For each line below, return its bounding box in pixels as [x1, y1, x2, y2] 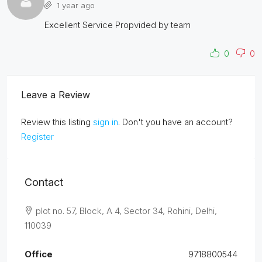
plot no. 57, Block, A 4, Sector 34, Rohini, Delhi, [36, 205, 217, 216]
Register [21, 131, 54, 142]
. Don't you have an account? [118, 116, 233, 127]
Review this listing [21, 116, 93, 127]
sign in [93, 116, 118, 127]
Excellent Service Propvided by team [44, 19, 191, 30]
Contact [25, 176, 63, 188]
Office [25, 249, 53, 260]
